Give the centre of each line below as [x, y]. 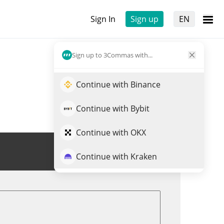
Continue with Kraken [116, 156]
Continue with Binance [118, 84]
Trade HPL [133, 151]
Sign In [103, 19]
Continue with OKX [111, 132]
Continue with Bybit [113, 108]
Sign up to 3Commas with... [112, 55]
